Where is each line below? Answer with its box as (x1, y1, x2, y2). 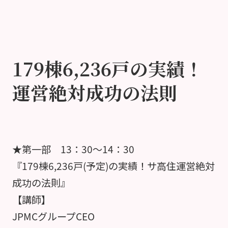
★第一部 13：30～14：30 (12, 141, 134, 156)
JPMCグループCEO (12, 209, 104, 223)
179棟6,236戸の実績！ (12, 55, 203, 81)
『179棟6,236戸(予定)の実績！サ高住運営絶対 (12, 158, 215, 173)
